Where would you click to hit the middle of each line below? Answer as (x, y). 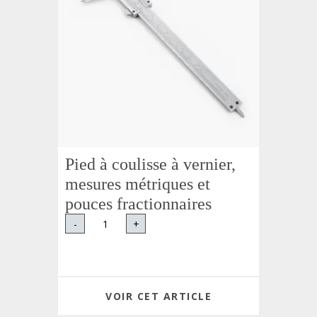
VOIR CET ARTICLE (158, 296)
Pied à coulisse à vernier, (151, 164)
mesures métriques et (138, 184)
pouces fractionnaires (139, 204)
